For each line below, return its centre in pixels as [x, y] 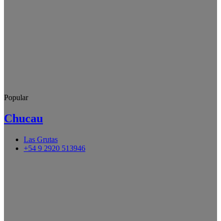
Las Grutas [41, 140]
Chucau [23, 119]
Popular [16, 98]
